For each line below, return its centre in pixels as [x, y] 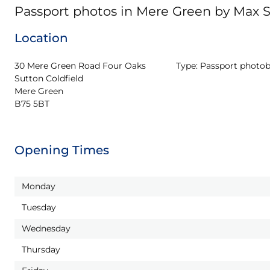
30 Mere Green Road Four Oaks [80, 66]
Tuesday [39, 207]
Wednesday [46, 228]
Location [41, 38]
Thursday [41, 250]
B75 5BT [32, 104]
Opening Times [62, 150]
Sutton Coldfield [49, 78]
